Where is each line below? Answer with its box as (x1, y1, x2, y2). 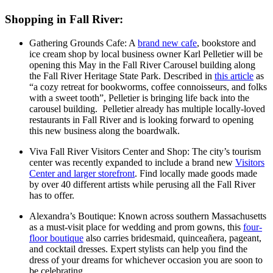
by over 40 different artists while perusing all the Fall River (29, 179, 255, 190)
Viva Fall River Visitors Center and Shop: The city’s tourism (29, 146, 261, 157)
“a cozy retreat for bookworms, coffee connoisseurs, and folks (29, 81, 267, 92)
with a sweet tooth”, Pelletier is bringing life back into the (29, 92, 249, 103)
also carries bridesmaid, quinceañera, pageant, (83, 232, 261, 243)
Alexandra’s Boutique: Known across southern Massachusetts (29, 210, 266, 221)
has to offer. (29, 190, 74, 200)
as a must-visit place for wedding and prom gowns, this (29, 221, 243, 232)
